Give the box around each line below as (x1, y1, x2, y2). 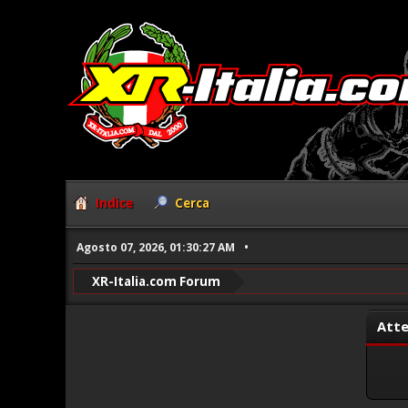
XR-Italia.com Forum (91, 272, 220, 290)
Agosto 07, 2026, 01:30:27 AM (76, 240, 235, 256)
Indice (96, 195, 133, 212)
